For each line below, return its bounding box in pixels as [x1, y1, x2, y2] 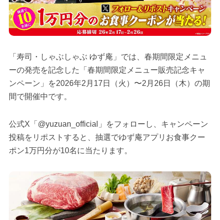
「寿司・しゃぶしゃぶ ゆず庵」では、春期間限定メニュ [8, 53, 207, 61]
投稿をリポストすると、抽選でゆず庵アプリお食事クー [8, 133, 205, 142]
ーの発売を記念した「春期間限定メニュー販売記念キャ [8, 66, 205, 75]
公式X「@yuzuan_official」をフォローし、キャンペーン [8, 120, 208, 129]
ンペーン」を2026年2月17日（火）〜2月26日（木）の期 [8, 79, 210, 88]
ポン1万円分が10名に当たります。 [8, 146, 132, 155]
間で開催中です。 [8, 92, 72, 101]
